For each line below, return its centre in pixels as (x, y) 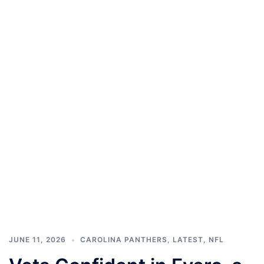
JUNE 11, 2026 (37, 240)
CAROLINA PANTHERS (124, 240)
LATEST (188, 240)
